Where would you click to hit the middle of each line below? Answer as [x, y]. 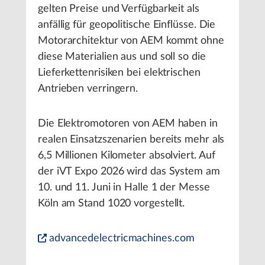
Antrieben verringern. [88, 89]
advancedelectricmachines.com [122, 238]
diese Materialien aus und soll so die [122, 57]
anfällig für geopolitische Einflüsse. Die [127, 25]
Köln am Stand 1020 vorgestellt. [112, 203]
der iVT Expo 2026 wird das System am [129, 172]
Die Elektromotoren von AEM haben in [128, 124]
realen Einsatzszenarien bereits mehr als [131, 140]
